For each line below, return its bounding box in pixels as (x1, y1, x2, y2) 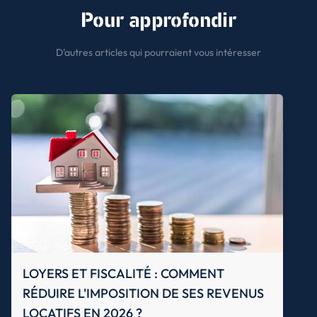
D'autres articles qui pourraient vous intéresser (56, 45, 261, 59)
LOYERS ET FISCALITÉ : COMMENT (23, 265, 224, 282)
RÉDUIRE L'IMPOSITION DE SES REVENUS (23, 284, 264, 301)
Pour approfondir (80, 6, 237, 35)
